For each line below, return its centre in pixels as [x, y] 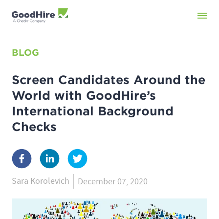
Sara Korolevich [41, 181]
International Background [93, 111]
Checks [34, 127]
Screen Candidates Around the [109, 80]
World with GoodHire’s [84, 96]
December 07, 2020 [113, 181]
